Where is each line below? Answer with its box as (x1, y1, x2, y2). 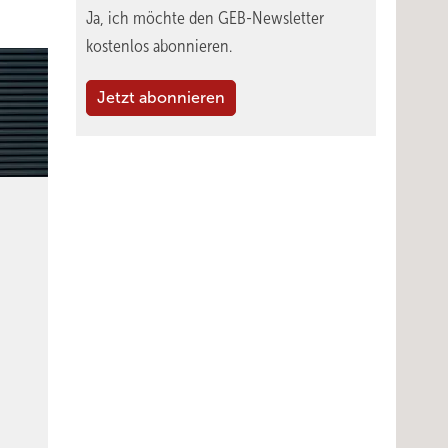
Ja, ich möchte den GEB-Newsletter (86, 8, 324, 28)
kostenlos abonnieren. (86, 36, 232, 56)
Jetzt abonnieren (97, 89, 225, 106)
